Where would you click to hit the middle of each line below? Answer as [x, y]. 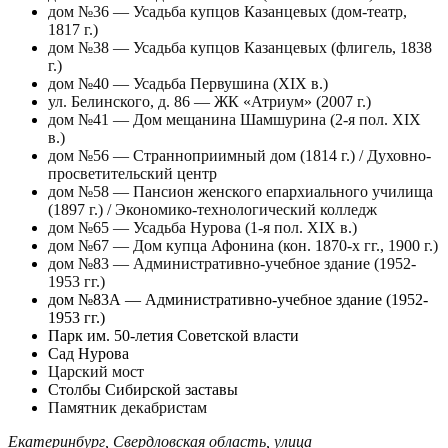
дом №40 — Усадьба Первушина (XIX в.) [188, 84]
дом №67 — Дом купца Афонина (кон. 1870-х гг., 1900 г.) [243, 246]
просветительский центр [132, 174]
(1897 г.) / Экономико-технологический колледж [212, 210]
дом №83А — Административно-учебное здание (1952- [238, 300]
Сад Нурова [88, 354]
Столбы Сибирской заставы [143, 390]
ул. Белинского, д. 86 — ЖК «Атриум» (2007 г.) [209, 102]
